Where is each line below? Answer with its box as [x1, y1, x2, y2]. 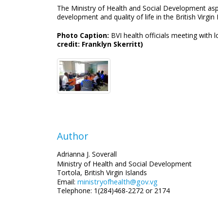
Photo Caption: [57, 31, 111, 40]
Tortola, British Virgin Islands [57, 168, 147, 177]
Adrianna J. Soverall [57, 149, 117, 159]
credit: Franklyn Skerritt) [57, 39, 143, 49]
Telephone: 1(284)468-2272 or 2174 [57, 186, 170, 195]
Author [57, 129, 88, 143]
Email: [57, 177, 75, 186]
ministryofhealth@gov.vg [77, 177, 158, 186]
